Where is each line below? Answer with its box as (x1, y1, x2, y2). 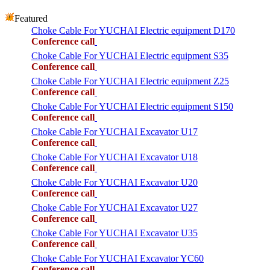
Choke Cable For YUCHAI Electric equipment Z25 (31, 75, 229, 86)
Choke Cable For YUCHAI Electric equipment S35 (31, 50, 228, 61)
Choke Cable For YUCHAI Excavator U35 (31, 227, 198, 238)
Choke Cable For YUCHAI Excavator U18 (31, 151, 198, 162)
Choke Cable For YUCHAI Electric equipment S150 (31, 101, 233, 111)
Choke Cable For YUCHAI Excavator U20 (31, 177, 198, 187)
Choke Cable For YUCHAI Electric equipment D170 (31, 25, 235, 36)
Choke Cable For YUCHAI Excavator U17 (31, 126, 198, 137)
